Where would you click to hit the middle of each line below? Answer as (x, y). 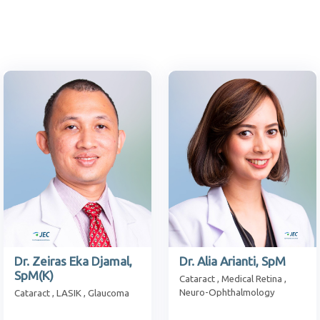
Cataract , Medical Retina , (233, 279)
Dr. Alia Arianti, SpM (232, 261)
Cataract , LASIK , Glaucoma (72, 293)
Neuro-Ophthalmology (227, 292)
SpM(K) (34, 275)
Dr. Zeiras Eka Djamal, (73, 261)
